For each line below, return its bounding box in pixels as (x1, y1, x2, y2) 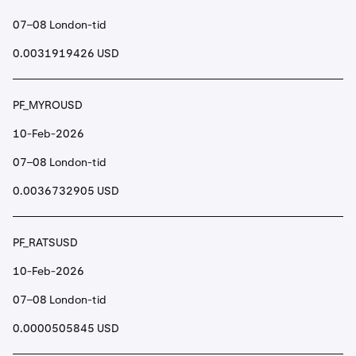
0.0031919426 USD (13, 46, 119, 60)
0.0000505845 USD (13, 321, 119, 335)
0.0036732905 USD (13, 184, 119, 198)
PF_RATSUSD (13, 235, 78, 250)
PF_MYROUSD (13, 98, 83, 112)
